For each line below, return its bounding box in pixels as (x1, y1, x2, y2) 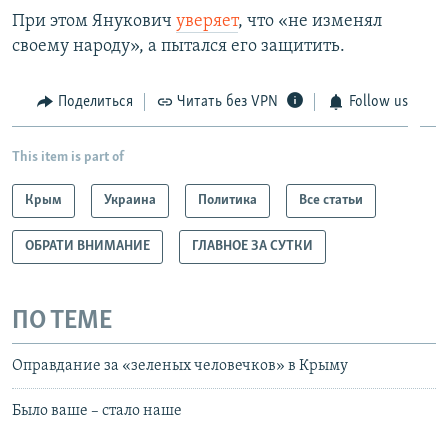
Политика (198, 193, 257, 209)
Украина (104, 193, 156, 209)
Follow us (348, 93, 408, 110)
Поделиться (57, 93, 133, 110)
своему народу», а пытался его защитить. (12, 36, 345, 56)
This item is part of (12, 150, 124, 166)
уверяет (176, 11, 238, 31)
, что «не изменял (238, 11, 382, 31)
